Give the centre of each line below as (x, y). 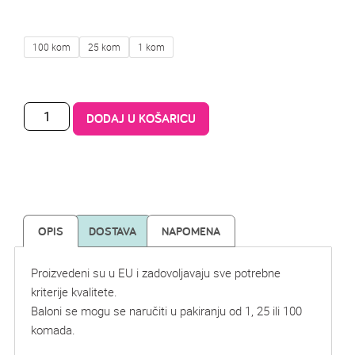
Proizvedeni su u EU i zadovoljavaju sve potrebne (156, 272)
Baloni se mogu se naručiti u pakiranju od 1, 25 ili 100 (166, 310)
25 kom (104, 47)
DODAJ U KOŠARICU (141, 118)
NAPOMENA (191, 231)
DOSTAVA (113, 231)
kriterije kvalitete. (74, 291)
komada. (53, 329)
